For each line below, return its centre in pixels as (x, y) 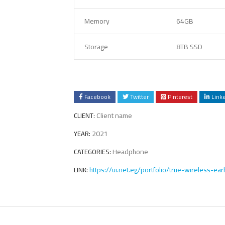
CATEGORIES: (92, 152)
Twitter (139, 97)
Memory (97, 21)
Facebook (97, 97)
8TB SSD (189, 47)
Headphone (130, 152)
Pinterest (180, 97)
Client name (114, 116)
